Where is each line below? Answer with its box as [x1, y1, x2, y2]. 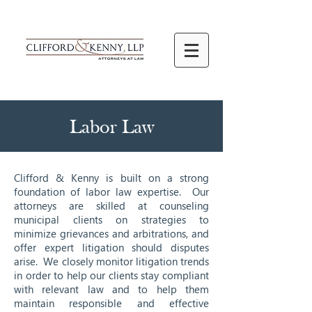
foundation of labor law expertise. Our [14, 185, 209, 198]
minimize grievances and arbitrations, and [14, 226, 209, 240]
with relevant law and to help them [14, 282, 209, 296]
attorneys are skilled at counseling [14, 198, 209, 212]
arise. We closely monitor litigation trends [14, 254, 209, 268]
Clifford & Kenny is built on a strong [14, 171, 209, 185]
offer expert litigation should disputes [14, 240, 209, 254]
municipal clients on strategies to [14, 212, 209, 226]
